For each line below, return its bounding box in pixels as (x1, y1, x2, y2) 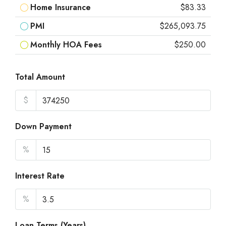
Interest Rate (15, 170, 65, 182)
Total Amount (15, 71, 65, 83)
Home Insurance (30, 2, 91, 13)
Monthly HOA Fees (30, 39, 102, 50)
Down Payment (15, 121, 72, 132)
